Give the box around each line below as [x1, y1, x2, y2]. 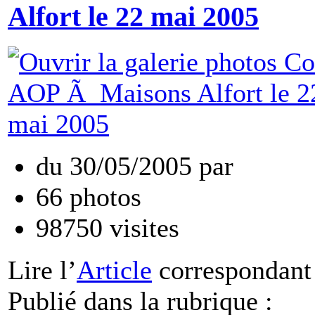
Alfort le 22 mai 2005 [8, 1, 259, 33]
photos [63, 181, 141, 212]
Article [77, 255, 152, 285]
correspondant [152, 255, 311, 285]
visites [103, 212, 179, 243]
